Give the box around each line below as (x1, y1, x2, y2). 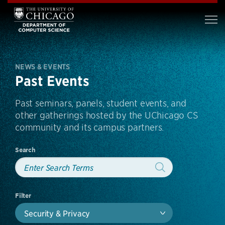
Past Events (15, 73, 89, 89)
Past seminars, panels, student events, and (15, 97, 186, 108)
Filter (15, 191, 31, 200)
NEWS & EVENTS (15, 62, 70, 71)
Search (15, 146, 36, 154)
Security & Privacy (24, 208, 90, 218)
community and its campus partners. (15, 122, 164, 132)
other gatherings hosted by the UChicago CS (15, 109, 198, 120)
